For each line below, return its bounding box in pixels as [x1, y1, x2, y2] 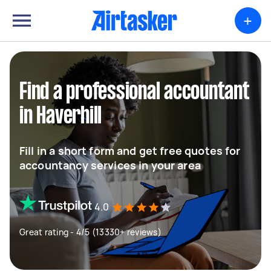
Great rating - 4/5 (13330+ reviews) [19, 226, 162, 238]
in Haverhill [19, 106, 102, 128]
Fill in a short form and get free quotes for [19, 143, 241, 158]
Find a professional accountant [19, 82, 250, 103]
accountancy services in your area [19, 158, 201, 172]
